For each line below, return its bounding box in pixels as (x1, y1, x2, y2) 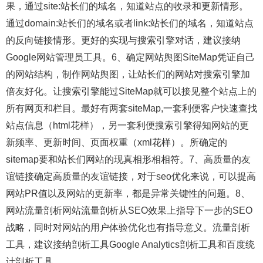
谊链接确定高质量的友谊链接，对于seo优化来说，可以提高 (6, 171, 256, 182)
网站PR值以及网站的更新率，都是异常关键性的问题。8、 (6, 188, 250, 199)
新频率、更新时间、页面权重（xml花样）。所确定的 (6, 137, 227, 148)
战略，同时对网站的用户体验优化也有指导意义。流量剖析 (6, 222, 250, 233)
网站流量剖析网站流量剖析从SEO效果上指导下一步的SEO (6, 205, 252, 216)
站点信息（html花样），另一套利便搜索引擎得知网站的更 (6, 120, 249, 131)
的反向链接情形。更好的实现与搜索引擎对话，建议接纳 (6, 35, 241, 46)
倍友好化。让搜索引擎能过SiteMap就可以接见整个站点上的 (6, 86, 257, 97)
